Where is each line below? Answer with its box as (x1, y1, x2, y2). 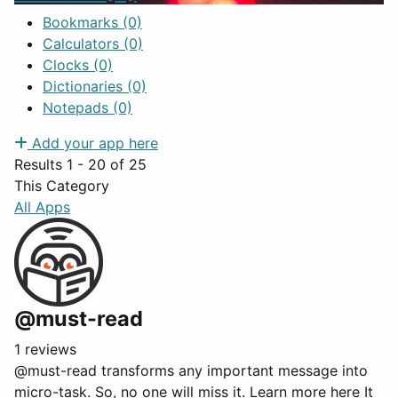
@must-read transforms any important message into (14, 362, 368, 379)
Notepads (43, 99, 113, 116)
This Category (14, 177, 109, 195)
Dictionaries (43, 77, 127, 95)
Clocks (43, 56, 93, 74)
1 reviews (14, 340, 76, 358)
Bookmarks (43, 13, 123, 31)
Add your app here (32, 134, 158, 152)
